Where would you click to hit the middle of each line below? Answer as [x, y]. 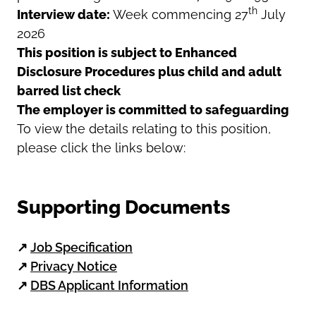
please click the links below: [101, 147]
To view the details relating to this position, [144, 128]
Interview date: [65, 14]
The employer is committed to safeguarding [153, 109]
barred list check [69, 90]
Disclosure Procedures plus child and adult [149, 71]
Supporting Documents [123, 207]
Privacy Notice [74, 266]
